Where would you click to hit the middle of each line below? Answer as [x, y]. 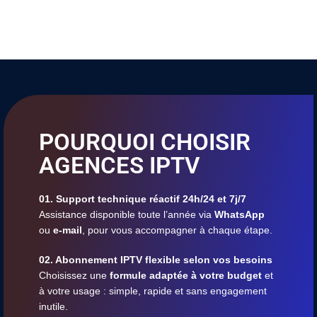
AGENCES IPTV [119, 165]
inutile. [53, 306]
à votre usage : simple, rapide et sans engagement [153, 290]
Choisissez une [74, 275]
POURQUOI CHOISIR [145, 142]
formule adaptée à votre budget [186, 275]
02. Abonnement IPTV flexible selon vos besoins [156, 259]
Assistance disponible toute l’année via [127, 214]
